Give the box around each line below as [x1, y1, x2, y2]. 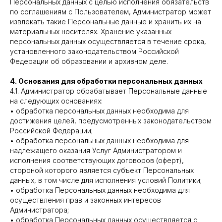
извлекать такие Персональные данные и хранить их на [10, 17, 201, 26]
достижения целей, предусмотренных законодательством [10, 116, 212, 125]
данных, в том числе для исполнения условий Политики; [10, 176, 202, 184]
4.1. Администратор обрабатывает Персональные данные [10, 87, 207, 95]
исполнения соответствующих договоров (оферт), [10, 156, 184, 165]
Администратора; [10, 206, 69, 214]
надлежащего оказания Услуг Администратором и [10, 146, 182, 155]
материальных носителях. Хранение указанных [10, 27, 171, 36]
